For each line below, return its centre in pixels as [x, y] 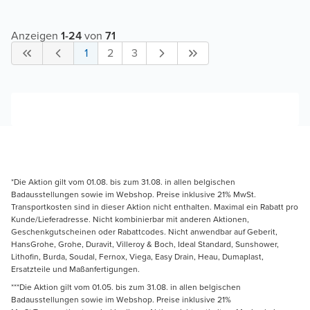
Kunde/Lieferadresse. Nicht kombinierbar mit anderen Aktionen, [130, 220]
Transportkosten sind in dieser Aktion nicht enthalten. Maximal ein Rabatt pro [155, 207]
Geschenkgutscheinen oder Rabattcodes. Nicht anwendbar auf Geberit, [144, 232]
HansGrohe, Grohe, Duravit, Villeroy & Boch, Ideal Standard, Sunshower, [145, 245]
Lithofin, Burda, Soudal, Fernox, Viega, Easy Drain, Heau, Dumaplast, [137, 257]
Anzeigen [35, 36]
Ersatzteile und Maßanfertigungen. [75, 270]
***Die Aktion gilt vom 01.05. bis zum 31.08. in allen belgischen [126, 288]
